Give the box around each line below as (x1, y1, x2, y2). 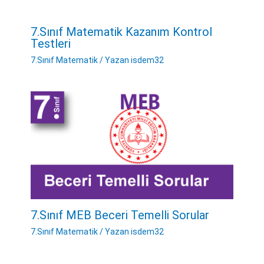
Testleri (30, 36, 71, 51)
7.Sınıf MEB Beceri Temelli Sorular (30, 207, 209, 222)
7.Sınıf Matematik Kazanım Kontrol (30, 24, 212, 39)
